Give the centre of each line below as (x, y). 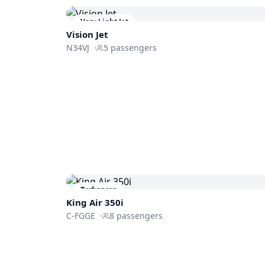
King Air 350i (95, 203)
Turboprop (99, 190)
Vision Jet (87, 34)
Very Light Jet (104, 21)
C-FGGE (81, 216)
